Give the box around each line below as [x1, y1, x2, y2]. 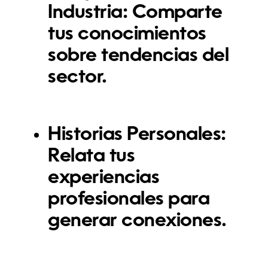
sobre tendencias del [48, 46, 229, 66]
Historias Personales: [48, 125, 226, 145]
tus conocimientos [48, 25, 206, 44]
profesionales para [48, 190, 210, 209]
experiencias [48, 168, 160, 188]
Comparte [127, 3, 223, 23]
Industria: [48, 3, 128, 23]
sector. [48, 68, 107, 87]
